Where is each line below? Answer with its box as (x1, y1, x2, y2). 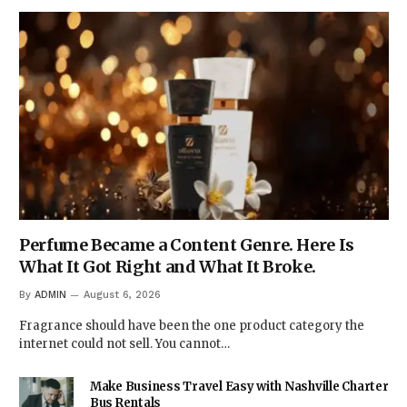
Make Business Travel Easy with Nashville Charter (90, 379, 389, 395)
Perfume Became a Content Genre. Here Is (19, 234, 354, 256)
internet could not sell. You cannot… (19, 336, 230, 352)
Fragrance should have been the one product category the (19, 318, 364, 334)
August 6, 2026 (84, 289, 161, 302)
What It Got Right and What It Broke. (19, 256, 317, 278)
